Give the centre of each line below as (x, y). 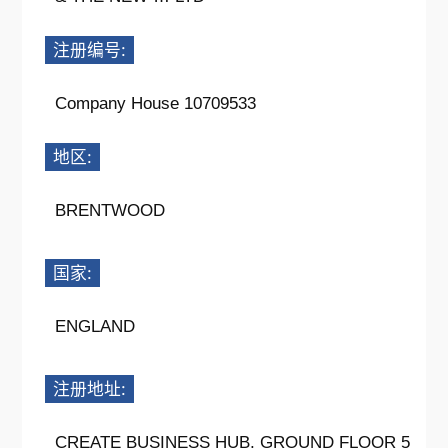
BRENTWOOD (109, 210)
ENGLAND (94, 326)
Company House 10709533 (155, 103)
